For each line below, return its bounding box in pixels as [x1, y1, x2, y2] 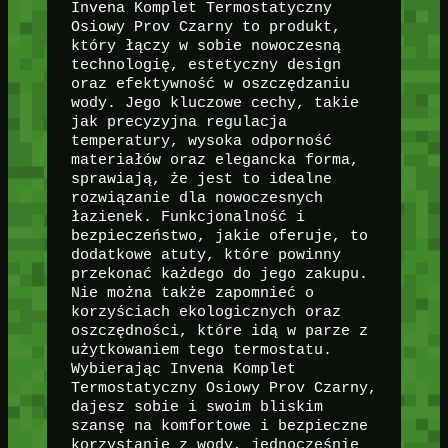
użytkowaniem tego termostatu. [70, 341, 332, 358]
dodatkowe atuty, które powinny [70, 246, 341, 263]
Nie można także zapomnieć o [70, 284, 314, 301]
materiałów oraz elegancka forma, [70, 151, 359, 168]
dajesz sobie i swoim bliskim [70, 398, 323, 415]
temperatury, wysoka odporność [70, 132, 332, 149]
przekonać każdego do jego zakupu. [70, 265, 368, 282]
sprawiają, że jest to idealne [70, 170, 332, 187]
